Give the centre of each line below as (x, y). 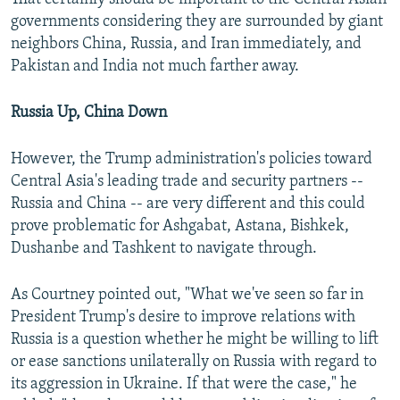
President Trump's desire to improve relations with (183, 318)
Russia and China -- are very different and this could (188, 204)
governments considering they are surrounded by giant (197, 22)
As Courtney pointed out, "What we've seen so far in (187, 296)
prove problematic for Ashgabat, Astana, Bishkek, (180, 227)
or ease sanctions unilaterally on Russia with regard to (194, 362)
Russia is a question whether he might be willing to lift (195, 340)
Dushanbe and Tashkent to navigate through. (164, 249)
